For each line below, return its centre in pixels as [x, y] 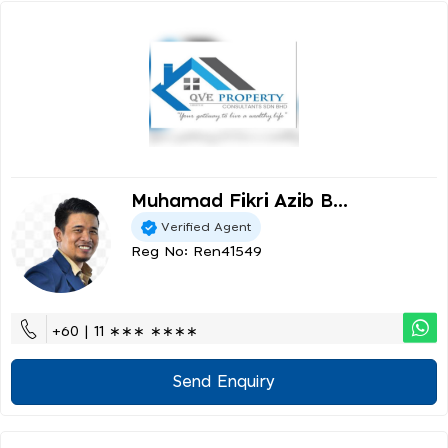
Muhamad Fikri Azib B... [239, 202]
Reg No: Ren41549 [196, 252]
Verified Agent [206, 226]
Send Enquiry [224, 382]
